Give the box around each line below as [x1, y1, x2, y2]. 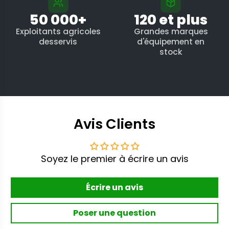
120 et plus [134, 10, 208, 29]
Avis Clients [74, 114, 155, 133]
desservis [39, 35, 78, 48]
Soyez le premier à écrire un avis [40, 152, 189, 165]
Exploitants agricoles [15, 25, 101, 37]
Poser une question [73, 207, 156, 219]
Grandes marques [133, 25, 208, 37]
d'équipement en [137, 35, 205, 48]
